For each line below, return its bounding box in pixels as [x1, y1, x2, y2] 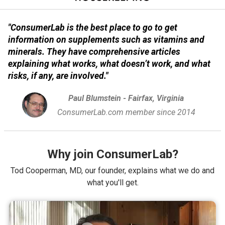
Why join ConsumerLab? [47, 147, 178, 161]
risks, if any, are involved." [8, 70, 108, 81]
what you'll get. [86, 177, 139, 187]
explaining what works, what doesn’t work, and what [8, 58, 210, 69]
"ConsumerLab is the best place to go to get [8, 22, 177, 33]
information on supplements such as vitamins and [8, 34, 204, 45]
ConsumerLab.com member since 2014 [57, 107, 195, 117]
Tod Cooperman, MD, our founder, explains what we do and [11, 165, 214, 175]
